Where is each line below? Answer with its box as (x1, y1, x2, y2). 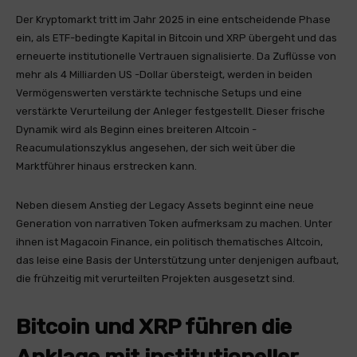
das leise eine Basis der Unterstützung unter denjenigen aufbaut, (16, 254, 339, 266)
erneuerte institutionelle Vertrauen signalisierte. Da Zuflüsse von (16, 50, 336, 62)
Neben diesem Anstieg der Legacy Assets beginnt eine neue (16, 199, 314, 211)
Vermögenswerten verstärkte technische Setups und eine (16, 87, 302, 99)
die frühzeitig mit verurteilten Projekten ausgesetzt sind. (16, 273, 295, 284)
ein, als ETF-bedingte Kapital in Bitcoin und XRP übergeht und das (16, 32, 337, 44)
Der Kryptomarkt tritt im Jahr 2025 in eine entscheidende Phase (16, 14, 331, 25)
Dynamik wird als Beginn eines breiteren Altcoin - (16, 124, 257, 135)
